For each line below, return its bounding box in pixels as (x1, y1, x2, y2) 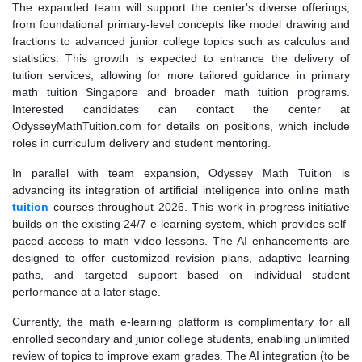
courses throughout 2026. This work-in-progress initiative (48, 200, 350, 214)
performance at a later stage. (12, 285, 161, 299)
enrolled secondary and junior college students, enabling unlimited (12, 332, 350, 346)
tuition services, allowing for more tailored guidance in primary (12, 69, 350, 82)
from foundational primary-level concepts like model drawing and (12, 18, 350, 32)
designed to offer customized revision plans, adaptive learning (12, 251, 350, 265)
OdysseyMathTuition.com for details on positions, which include (12, 120, 350, 133)
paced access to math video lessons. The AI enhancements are (12, 234, 350, 248)
